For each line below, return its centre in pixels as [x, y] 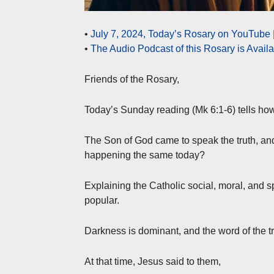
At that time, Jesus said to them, [153, 261]
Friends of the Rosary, [132, 79]
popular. [102, 200]
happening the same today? [145, 155]
